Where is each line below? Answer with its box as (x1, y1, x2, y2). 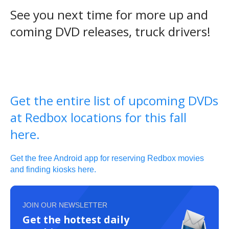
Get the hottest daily (22, 212, 129, 226)
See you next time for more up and (10, 6, 208, 23)
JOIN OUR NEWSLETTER (22, 200, 107, 209)
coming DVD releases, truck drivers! (10, 22, 211, 40)
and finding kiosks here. (10, 165, 96, 174)
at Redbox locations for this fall (10, 108, 187, 126)
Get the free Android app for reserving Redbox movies (10, 153, 204, 163)
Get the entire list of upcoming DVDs (10, 91, 218, 109)
